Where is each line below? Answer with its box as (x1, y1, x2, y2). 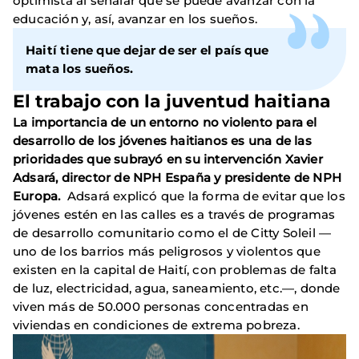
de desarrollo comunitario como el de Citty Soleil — (13, 225, 332, 241)
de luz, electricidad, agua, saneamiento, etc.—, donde (13, 280, 341, 296)
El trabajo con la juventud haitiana (13, 91, 331, 113)
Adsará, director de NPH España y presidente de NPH (13, 170, 342, 186)
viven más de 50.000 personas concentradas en (13, 299, 309, 315)
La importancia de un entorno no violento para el (13, 115, 317, 131)
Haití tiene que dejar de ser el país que (26, 42, 268, 58)
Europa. (13, 188, 64, 204)
